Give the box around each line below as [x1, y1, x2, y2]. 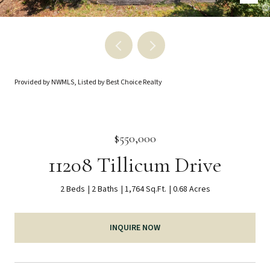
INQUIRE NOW [110, 221, 160, 234]
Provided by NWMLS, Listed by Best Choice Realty [14, 77, 162, 87]
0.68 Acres [172, 183, 210, 195]
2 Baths [91, 183, 118, 195]
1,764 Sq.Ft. [124, 183, 166, 195]
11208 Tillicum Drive [48, 152, 222, 178]
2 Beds [60, 183, 85, 195]
